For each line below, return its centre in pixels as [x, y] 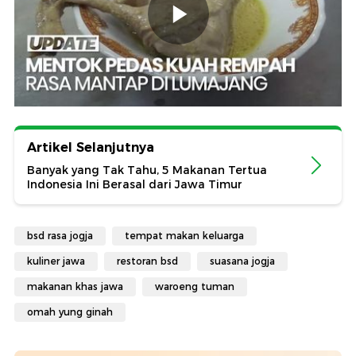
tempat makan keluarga [184, 235]
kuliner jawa [56, 261]
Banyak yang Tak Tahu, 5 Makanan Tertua [147, 170]
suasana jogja [242, 261]
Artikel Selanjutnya [91, 147]
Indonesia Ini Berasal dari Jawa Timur [135, 184]
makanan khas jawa [75, 286]
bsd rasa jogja [60, 235]
